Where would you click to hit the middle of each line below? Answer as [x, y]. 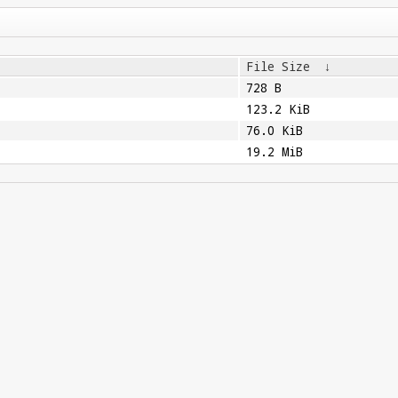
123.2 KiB [278, 109]
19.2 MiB [274, 152]
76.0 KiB [274, 131]
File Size [278, 67]
